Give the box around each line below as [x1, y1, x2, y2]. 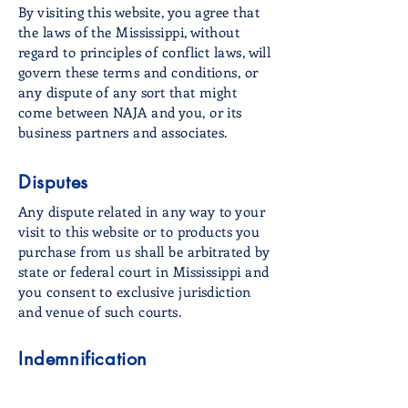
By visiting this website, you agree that [18, 2, 260, 21]
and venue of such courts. [18, 301, 182, 321]
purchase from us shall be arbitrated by [18, 241, 270, 260]
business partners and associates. [18, 122, 228, 141]
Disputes [18, 169, 88, 194]
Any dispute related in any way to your [18, 201, 266, 220]
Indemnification [18, 346, 148, 371]
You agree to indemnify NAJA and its [18, 378, 253, 397]
